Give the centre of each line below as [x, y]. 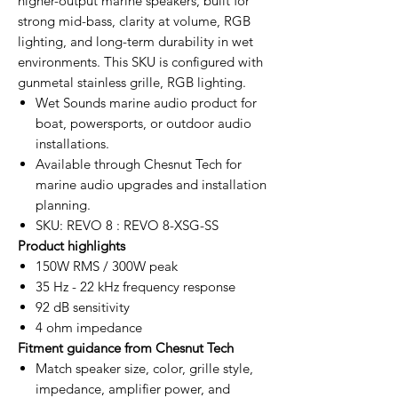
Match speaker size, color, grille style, [144, 368]
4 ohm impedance [89, 327]
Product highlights [72, 245]
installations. [72, 143]
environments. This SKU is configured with [140, 61]
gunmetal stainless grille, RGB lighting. [132, 82]
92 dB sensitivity [83, 306]
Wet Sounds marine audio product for [146, 102]
